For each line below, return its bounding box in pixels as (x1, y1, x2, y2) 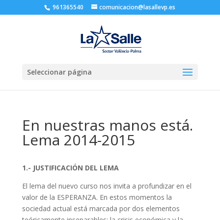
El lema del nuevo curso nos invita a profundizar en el (22, 181, 192, 191)
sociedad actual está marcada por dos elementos (22, 204, 180, 213)
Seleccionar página (27, 67, 92, 77)
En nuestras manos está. (22, 115, 193, 135)
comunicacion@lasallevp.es (99, 3, 176, 11)
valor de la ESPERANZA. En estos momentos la (22, 192, 172, 202)
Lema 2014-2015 (22, 130, 135, 150)
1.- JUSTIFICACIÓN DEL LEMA (22, 163, 119, 172)
